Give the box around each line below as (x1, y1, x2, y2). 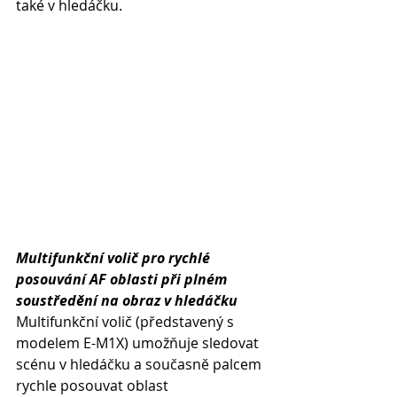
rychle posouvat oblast (16, 376, 172, 395)
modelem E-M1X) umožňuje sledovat (16, 333, 262, 353)
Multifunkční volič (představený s (16, 312, 237, 331)
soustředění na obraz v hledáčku (16, 291, 237, 310)
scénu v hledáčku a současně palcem (16, 354, 265, 374)
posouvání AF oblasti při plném (16, 269, 230, 289)
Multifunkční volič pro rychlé (16, 248, 214, 268)
